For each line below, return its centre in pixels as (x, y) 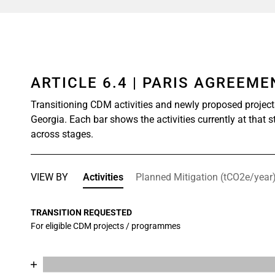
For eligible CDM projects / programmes (106, 226)
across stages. (62, 134)
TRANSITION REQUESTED (82, 212)
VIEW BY (50, 177)
